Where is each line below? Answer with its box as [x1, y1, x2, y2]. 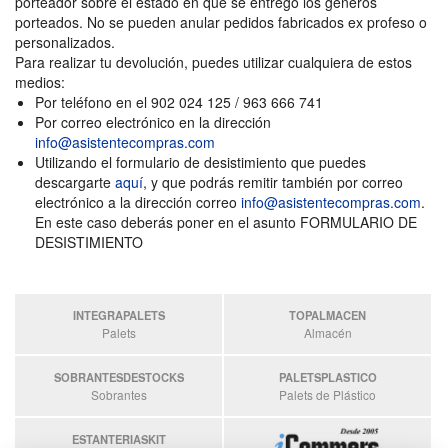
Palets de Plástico [279, 386, 376, 403]
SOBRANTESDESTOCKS [53, 369, 184, 385]
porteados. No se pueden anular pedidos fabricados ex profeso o [15, 12, 427, 32]
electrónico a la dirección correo [35, 192, 241, 212]
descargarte [35, 172, 115, 192]
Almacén [303, 324, 352, 341]
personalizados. [15, 32, 115, 52]
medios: [15, 72, 65, 92]
